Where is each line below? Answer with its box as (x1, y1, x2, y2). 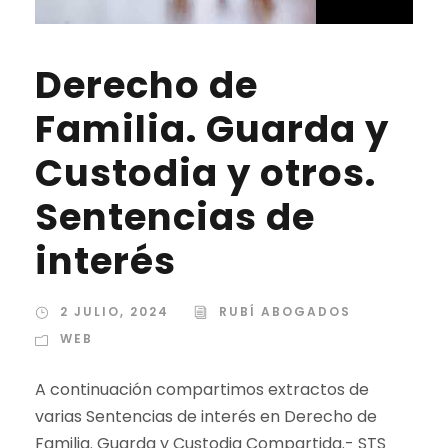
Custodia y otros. (35, 147, 376, 199)
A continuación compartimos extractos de (35, 378, 369, 401)
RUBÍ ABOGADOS (219, 303, 351, 320)
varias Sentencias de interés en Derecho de (35, 405, 377, 428)
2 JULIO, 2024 (60, 303, 169, 320)
